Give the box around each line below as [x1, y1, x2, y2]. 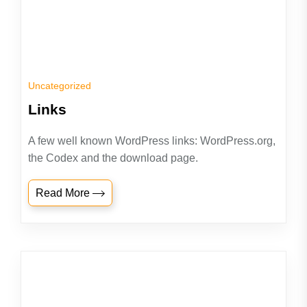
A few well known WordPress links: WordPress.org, [28, 135, 275, 147]
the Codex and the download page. [28, 152, 198, 164]
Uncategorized [28, 80, 91, 91]
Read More [36, 187, 93, 199]
